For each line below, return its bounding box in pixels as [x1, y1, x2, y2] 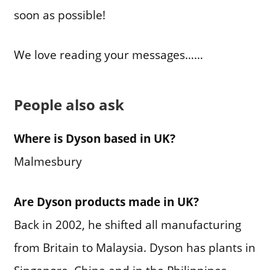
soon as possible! [13, 6, 105, 23]
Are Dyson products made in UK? [13, 193, 199, 210]
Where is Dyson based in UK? [13, 130, 175, 147]
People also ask [13, 94, 124, 115]
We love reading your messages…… [13, 46, 203, 63]
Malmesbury [13, 153, 82, 170]
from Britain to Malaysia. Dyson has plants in [13, 239, 256, 256]
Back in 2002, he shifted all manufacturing [13, 216, 241, 233]
